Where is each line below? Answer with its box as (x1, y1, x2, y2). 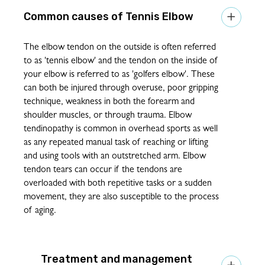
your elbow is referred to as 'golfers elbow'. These (24, 70, 215, 80)
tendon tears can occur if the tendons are (24, 165, 182, 175)
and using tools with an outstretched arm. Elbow (24, 151, 206, 161)
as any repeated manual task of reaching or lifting (24, 138, 208, 148)
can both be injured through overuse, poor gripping (24, 83, 218, 93)
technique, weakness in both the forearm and (24, 97, 195, 107)
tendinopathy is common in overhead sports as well (24, 124, 218, 134)
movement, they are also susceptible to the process (24, 192, 219, 202)
